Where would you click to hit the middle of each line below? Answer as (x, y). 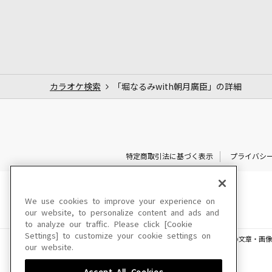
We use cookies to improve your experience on (120, 201)
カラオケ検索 (75, 87)
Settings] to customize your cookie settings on (118, 236)
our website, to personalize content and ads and (122, 213)
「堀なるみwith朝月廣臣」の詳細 (177, 87)
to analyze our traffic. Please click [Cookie (109, 224)
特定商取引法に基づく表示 (169, 156)
